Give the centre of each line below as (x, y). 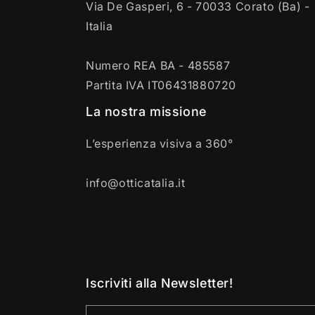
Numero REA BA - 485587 (158, 65)
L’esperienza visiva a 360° (160, 143)
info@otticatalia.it (136, 183)
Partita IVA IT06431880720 (161, 85)
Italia (99, 26)
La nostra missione (146, 111)
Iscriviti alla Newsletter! (160, 283)
